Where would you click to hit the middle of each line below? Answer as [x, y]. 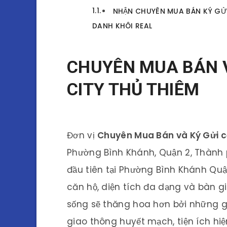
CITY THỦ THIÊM [133, 89]
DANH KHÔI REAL [122, 26]
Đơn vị [82, 136]
